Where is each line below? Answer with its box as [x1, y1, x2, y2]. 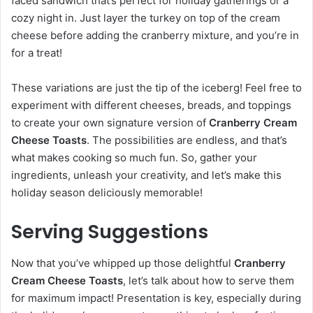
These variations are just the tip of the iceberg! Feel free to [11, 81, 302, 95]
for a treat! [11, 46, 62, 60]
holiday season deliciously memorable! [11, 186, 203, 200]
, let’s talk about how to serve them [123, 273, 294, 287]
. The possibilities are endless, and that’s [87, 133, 287, 147]
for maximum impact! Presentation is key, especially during [11, 291, 301, 305]
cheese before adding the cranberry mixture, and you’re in [11, 29, 299, 43]
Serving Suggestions [11, 219, 208, 245]
